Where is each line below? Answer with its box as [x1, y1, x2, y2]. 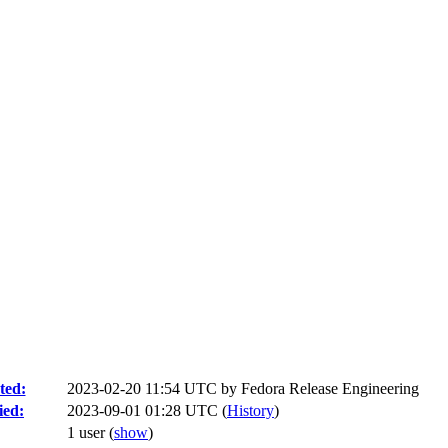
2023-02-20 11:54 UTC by [67, 380, 241, 397]
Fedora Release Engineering [241, 380, 419, 397]
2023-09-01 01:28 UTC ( [67, 402, 227, 419]
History [227, 402, 274, 419]
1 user [67, 424, 109, 441]
